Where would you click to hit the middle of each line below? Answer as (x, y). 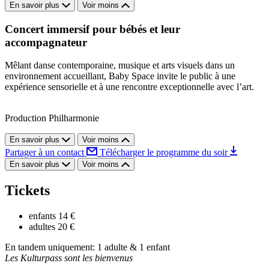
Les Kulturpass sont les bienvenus (69, 258)
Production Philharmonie (52, 118)
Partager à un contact (46, 153)
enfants (42, 216)
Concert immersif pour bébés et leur (92, 29)
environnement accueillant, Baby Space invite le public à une (120, 76)
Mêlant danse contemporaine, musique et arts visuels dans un (120, 65)
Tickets (27, 191)
